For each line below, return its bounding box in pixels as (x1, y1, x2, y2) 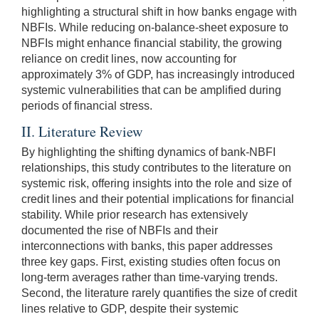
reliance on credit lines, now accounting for (21, 53, 236, 66)
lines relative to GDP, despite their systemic (21, 303, 239, 315)
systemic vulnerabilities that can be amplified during (21, 84, 281, 97)
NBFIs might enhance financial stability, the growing (21, 37, 282, 50)
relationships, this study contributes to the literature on (21, 162, 291, 174)
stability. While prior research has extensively (21, 209, 248, 221)
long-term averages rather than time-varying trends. (21, 271, 278, 284)
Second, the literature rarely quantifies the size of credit (21, 287, 297, 300)
